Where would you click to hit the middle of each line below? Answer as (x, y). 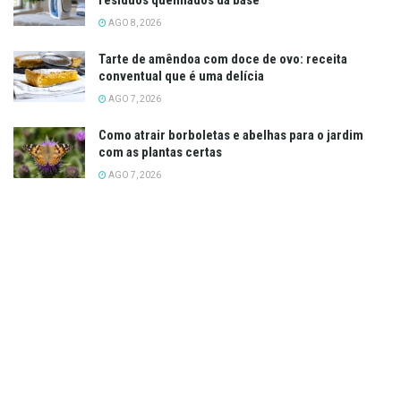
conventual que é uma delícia (181, 76)
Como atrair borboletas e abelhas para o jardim (231, 135)
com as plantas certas (160, 152)
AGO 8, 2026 (134, 22)
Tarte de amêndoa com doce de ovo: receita (223, 59)
